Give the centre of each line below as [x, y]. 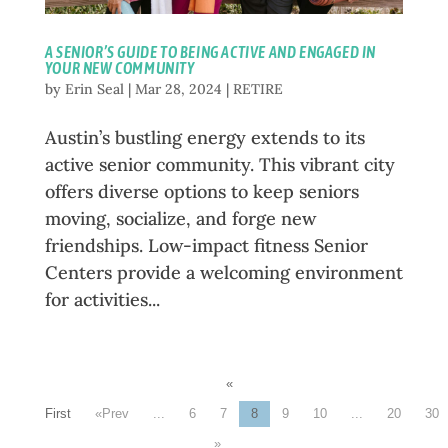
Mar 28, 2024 [178, 89]
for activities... [102, 300]
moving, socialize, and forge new [180, 219]
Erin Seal [94, 89]
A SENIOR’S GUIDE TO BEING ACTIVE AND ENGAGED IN [210, 52]
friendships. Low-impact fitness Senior [206, 246]
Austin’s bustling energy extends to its [204, 138]
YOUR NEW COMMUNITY [119, 68]
